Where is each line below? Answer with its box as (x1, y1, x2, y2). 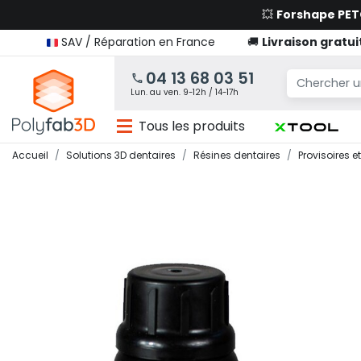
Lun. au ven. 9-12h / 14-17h (131, 87, 239, 98)
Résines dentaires (193, 148, 280, 162)
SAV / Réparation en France (58, 34, 218, 50)
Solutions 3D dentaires (66, 148, 176, 162)
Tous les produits (139, 117, 246, 135)
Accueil (12, 148, 48, 162)
